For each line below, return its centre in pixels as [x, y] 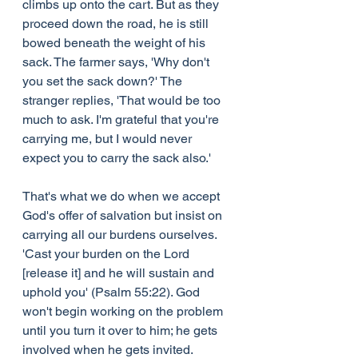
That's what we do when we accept [123, 196]
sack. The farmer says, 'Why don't [117, 62]
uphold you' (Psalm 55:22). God [113, 292]
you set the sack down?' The [104, 81]
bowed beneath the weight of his [115, 43]
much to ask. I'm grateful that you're [122, 119]
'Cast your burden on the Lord [107, 254]
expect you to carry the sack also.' [117, 158]
